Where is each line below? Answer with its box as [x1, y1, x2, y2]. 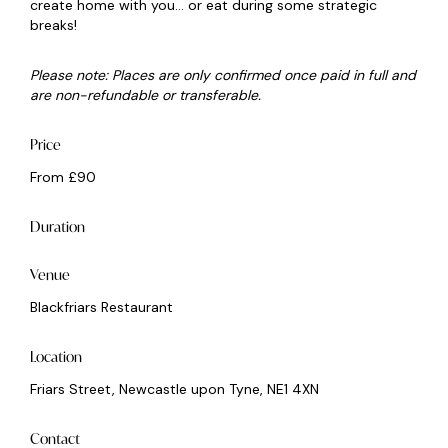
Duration [30, 217, 85, 237]
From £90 [30, 168, 96, 187]
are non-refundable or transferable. [30, 86, 265, 105]
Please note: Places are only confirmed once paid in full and [30, 66, 416, 85]
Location [30, 347, 82, 367]
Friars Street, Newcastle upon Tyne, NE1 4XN [30, 380, 319, 399]
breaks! [30, 16, 77, 35]
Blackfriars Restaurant [30, 298, 173, 317]
